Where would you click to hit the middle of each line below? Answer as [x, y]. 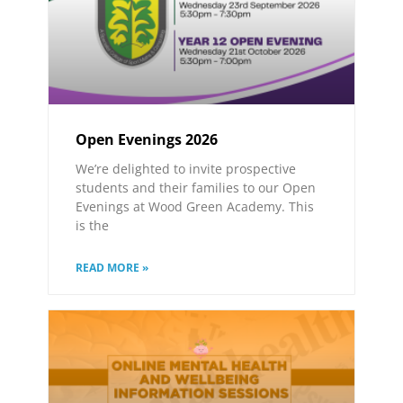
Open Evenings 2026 [147, 139]
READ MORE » [112, 267]
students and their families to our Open [196, 187]
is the [93, 225]
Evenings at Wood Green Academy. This [195, 206]
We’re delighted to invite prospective [186, 168]
